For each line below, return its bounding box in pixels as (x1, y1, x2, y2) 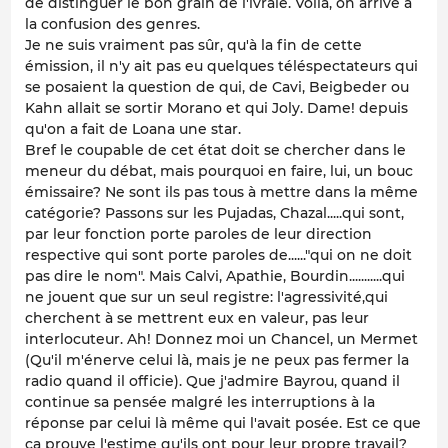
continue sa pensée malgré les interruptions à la (25, 393, 375, 412)
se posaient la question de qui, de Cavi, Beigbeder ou (25, 78, 409, 97)
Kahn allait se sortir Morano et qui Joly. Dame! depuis (25, 99, 408, 118)
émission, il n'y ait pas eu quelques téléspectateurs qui (25, 57, 418, 76)
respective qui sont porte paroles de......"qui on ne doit (25, 246, 412, 265)
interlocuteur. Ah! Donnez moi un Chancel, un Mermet (25, 330, 418, 349)
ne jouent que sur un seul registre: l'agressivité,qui (25, 288, 388, 307)
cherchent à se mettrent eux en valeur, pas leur (25, 309, 369, 328)
